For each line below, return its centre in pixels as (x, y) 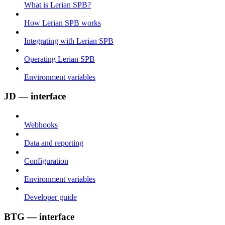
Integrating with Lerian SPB (69, 41)
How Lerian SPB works (63, 23)
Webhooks (41, 125)
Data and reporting (54, 143)
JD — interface (35, 96)
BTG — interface (39, 216)
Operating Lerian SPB (60, 59)
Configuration (46, 161)
